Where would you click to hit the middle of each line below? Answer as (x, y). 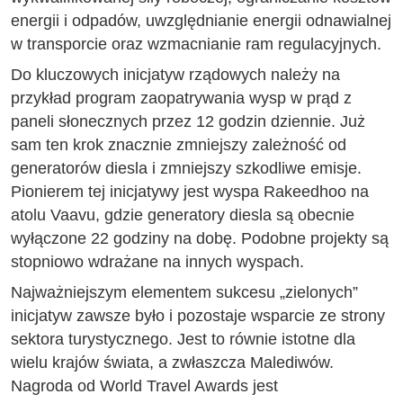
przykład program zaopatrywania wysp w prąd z (181, 99)
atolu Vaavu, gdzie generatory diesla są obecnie (183, 215)
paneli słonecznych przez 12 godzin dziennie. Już (188, 122)
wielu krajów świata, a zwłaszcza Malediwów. (172, 363)
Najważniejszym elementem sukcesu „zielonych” (184, 293)
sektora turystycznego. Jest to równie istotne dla (183, 340)
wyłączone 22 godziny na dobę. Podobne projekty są (200, 239)
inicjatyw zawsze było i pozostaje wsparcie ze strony (198, 316)
